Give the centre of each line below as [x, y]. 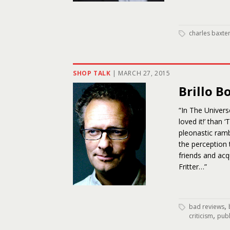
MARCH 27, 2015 [144, 73]
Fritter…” [193, 167]
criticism [201, 216]
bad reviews [207, 207]
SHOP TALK [92, 73]
